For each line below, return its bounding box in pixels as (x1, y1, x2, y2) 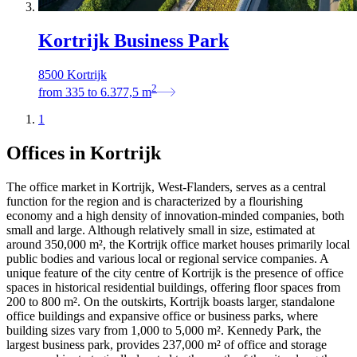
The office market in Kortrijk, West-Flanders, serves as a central (6, 179, 326, 194)
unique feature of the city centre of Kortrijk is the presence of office (6, 265, 343, 280)
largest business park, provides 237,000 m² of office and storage (6, 337, 327, 351)
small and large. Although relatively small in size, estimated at (6, 222, 315, 237)
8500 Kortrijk (38, 67, 107, 81)
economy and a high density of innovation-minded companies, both (6, 208, 344, 222)
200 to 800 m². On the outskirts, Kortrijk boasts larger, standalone (6, 294, 335, 308)
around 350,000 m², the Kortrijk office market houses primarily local (6, 237, 350, 251)
